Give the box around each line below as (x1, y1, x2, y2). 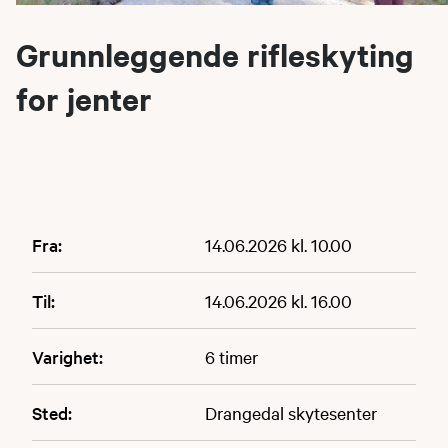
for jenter (16, 77, 152, 119)
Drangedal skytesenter (204, 400, 377, 424)
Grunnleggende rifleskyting (16, 33, 414, 75)
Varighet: (32, 344, 103, 368)
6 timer (204, 344, 258, 368)
